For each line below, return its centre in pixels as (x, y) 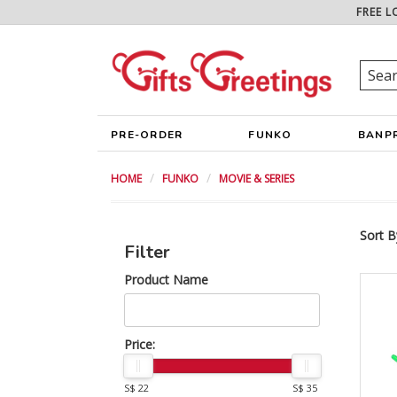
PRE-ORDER (147, 135)
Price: (140, 344)
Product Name (166, 280)
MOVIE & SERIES (257, 179)
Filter (147, 252)
